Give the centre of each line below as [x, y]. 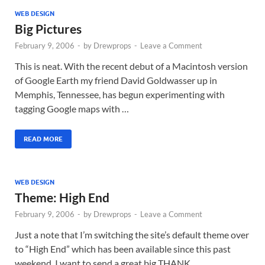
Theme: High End [62, 197]
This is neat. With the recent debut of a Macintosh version [131, 66]
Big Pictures [48, 29]
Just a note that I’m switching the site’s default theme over [132, 235]
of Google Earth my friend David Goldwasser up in [116, 80]
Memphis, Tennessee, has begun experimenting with [120, 94]
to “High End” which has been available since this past [123, 249]
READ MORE [43, 139]
